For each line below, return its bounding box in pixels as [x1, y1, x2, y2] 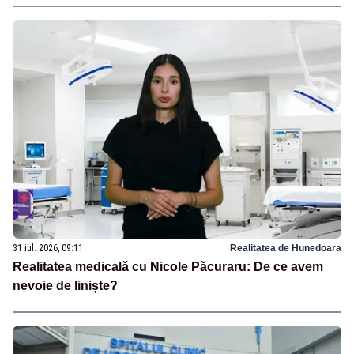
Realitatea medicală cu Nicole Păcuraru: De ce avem [13, 259, 323, 273]
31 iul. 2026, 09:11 [13, 242, 83, 254]
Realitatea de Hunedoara [230, 242, 341, 254]
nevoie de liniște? [13, 278, 118, 292]
